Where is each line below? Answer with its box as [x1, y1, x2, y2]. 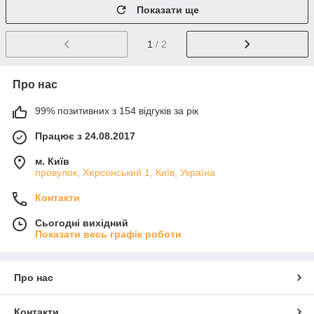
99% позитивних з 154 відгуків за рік [35, 104, 198, 116]
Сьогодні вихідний [35, 217, 128, 228]
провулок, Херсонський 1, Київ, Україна [35, 166, 215, 178]
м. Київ [35, 155, 69, 167]
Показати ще [137, 4, 199, 15]
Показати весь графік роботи [35, 228, 182, 240]
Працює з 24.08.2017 [35, 130, 135, 142]
